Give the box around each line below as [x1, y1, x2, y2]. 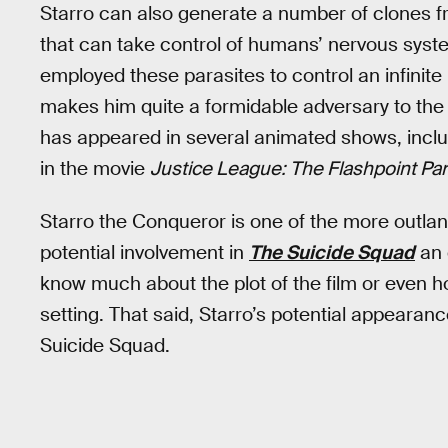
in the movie [40, 156, 150, 182]
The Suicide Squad [249, 239, 415, 265]
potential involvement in [40, 239, 249, 265]
